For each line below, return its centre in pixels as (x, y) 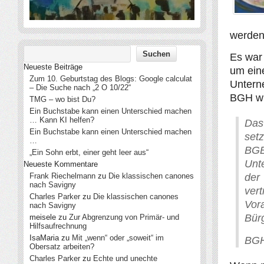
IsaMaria (44, 238)
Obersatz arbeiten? (62, 247)
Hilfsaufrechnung (58, 226)
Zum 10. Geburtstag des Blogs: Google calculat (111, 79)
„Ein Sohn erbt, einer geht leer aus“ (89, 152)
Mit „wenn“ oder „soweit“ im (118, 238)
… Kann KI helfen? (62, 120)
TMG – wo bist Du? (62, 99)
